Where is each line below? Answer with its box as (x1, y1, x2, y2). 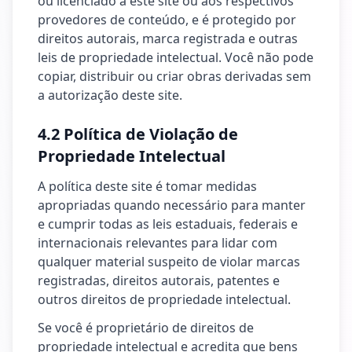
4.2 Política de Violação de (38, 123, 238, 145)
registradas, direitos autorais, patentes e (38, 272, 280, 289)
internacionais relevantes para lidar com (38, 234, 277, 251)
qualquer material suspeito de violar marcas (38, 253, 300, 270)
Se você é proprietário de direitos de (38, 319, 254, 336)
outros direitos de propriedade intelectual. (38, 291, 291, 308)
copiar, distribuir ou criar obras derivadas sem (38, 68, 311, 85)
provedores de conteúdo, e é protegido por (38, 11, 296, 28)
